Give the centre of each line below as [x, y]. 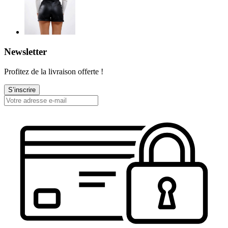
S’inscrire [22, 90]
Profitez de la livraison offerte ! [54, 71]
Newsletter [25, 52]
